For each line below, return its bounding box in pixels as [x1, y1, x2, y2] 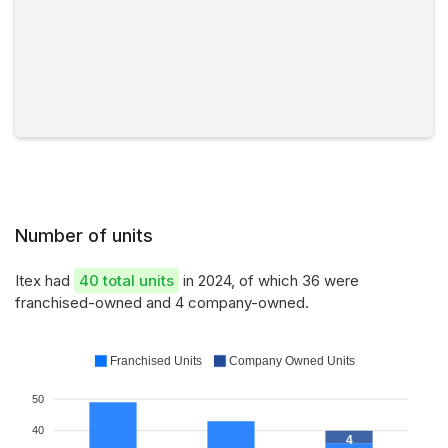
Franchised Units [110, 354, 202, 368]
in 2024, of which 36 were [179, 271, 359, 290]
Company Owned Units [229, 354, 355, 368]
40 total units [79, 271, 174, 290]
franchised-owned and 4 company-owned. [15, 293, 309, 312]
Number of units [15, 225, 153, 246]
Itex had [15, 271, 74, 290]
